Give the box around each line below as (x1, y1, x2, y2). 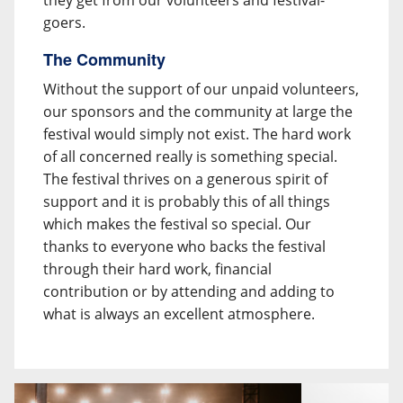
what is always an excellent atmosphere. (43, 304, 315, 324)
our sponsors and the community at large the (43, 102, 353, 121)
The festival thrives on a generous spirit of (43, 169, 327, 189)
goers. (43, 13, 85, 32)
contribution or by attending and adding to (43, 282, 335, 301)
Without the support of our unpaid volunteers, (43, 79, 359, 99)
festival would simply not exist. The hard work (43, 124, 351, 144)
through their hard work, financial (43, 259, 272, 279)
